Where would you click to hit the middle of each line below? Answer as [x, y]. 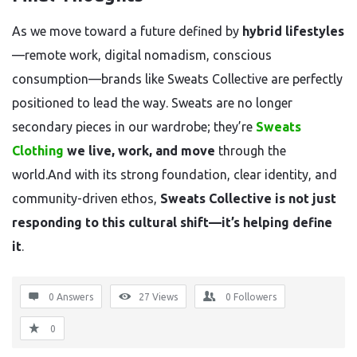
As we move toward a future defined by [127, 31]
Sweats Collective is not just [248, 198]
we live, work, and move [139, 151]
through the [251, 151]
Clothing [38, 151]
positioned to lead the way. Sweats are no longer [152, 103]
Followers [255, 297]
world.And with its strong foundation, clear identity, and [175, 175]
